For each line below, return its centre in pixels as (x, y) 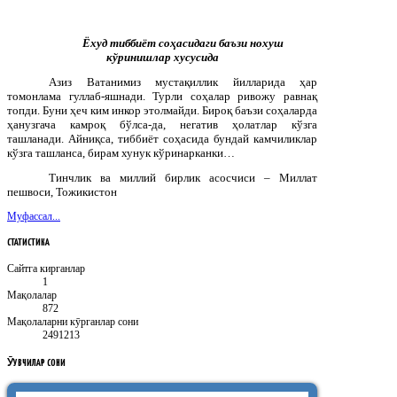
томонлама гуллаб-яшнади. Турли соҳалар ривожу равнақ (162, 96)
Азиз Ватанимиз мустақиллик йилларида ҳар (183, 82)
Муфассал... (34, 216)
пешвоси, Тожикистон (62, 191)
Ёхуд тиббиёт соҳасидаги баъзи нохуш (183, 43)
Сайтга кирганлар (46, 268)
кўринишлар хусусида (162, 57)
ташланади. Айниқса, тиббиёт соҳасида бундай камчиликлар (162, 138)
